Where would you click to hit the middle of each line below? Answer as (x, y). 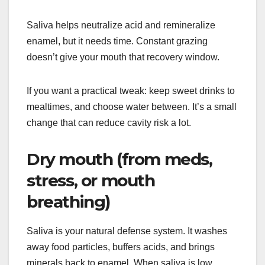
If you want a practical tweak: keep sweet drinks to (131, 91)
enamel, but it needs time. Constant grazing (117, 41)
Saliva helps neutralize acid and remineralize (121, 25)
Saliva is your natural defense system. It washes (127, 231)
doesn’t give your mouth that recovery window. (123, 57)
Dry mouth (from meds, (119, 159)
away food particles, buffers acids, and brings (121, 247)
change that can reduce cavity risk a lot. (109, 123)
